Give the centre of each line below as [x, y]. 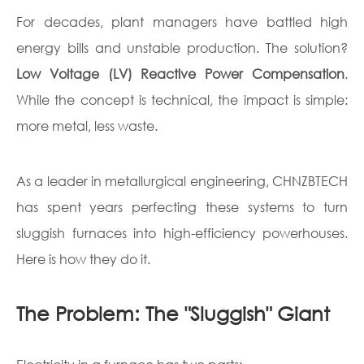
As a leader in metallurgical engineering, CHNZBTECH [182, 181]
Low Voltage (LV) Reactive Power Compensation [180, 74]
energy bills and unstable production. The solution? [182, 48]
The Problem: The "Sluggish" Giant [173, 313]
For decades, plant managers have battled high [182, 22]
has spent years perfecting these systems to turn [182, 207]
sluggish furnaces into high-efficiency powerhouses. [182, 233]
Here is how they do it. [83, 259]
